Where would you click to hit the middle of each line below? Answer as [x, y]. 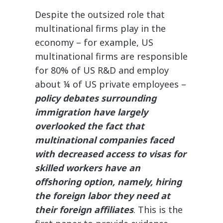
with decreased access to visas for [111, 154]
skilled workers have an [88, 168]
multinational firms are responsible [111, 56]
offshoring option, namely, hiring [108, 182]
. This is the [158, 210]
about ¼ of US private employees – [111, 84]
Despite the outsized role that [100, 14]
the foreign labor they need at [103, 196]
